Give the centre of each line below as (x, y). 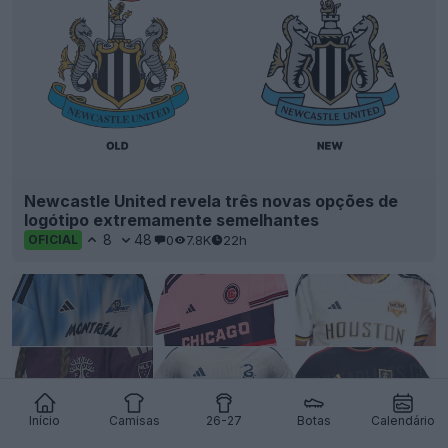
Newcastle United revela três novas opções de (211, 201)
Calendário (403, 420)
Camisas (134, 420)
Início (45, 420)
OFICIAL (53, 240)
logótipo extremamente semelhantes (171, 220)
